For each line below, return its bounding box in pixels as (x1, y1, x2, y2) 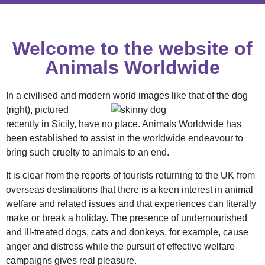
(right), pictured (6, 105, 69, 115)
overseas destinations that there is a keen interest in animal (6, 184, 253, 195)
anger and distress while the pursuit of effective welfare (6, 241, 235, 251)
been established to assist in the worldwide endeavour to (6, 133, 243, 144)
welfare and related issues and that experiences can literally (6, 198, 256, 209)
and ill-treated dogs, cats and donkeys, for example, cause (6, 227, 248, 237)
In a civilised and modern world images (6, 91, 169, 101)
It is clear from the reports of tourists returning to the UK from (6, 170, 255, 180)
